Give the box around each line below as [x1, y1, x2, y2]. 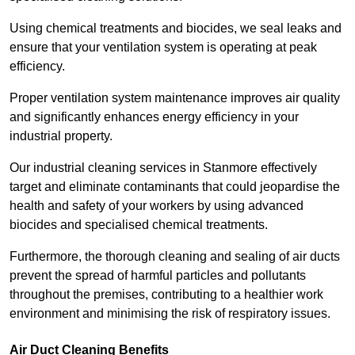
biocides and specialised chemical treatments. [10, 217, 268, 231]
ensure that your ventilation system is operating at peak [10, 40, 317, 54]
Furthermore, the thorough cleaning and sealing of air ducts [10, 249, 340, 263]
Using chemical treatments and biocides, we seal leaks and [10, 21, 342, 35]
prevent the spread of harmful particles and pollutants [10, 268, 306, 282]
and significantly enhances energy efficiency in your [10, 109, 299, 124]
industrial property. [10, 128, 116, 143]
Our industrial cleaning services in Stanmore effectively [10, 160, 317, 174]
